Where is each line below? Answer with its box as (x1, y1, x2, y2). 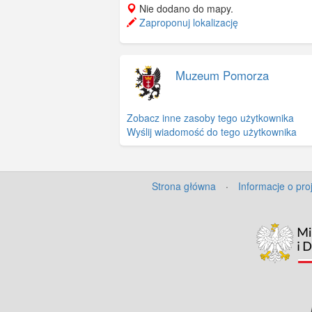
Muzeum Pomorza (175, 67, 269, 84)
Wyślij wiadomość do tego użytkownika (127, 125, 297, 139)
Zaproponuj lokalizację (136, 15, 238, 30)
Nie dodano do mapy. (136, 1, 233, 16)
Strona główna (152, 179, 216, 194)
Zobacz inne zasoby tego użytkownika (127, 111, 294, 125)
